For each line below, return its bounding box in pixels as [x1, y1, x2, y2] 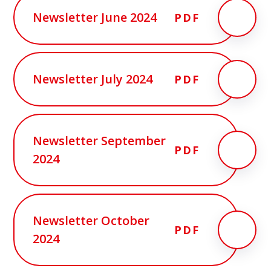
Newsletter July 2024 [33, 70, 153, 87]
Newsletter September [33, 132, 166, 149]
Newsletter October [33, 212, 150, 229]
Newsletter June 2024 [33, 8, 157, 25]
